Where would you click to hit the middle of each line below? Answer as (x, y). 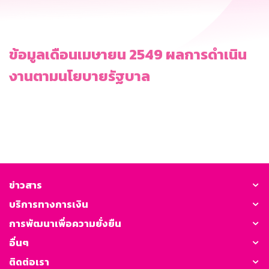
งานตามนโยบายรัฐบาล (80, 76)
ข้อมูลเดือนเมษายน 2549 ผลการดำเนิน (128, 54)
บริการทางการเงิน (49, 204)
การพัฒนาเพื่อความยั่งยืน (65, 223)
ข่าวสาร (26, 185)
